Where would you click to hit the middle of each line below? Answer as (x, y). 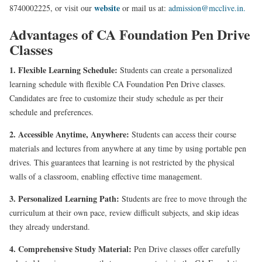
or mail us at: (144, 8)
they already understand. (50, 226)
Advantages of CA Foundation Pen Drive (130, 34)
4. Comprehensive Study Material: (72, 249)
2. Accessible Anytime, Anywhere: (69, 134)
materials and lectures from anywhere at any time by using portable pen (128, 148)
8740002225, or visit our (52, 8)
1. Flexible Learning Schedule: (63, 70)
